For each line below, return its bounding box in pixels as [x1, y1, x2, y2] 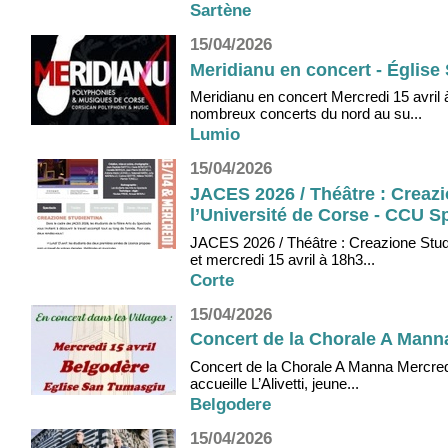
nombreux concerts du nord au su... [190, 105, 422, 123]
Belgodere [190, 394, 271, 414]
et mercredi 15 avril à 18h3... [190, 250, 375, 268]
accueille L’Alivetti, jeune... [190, 374, 359, 392]
